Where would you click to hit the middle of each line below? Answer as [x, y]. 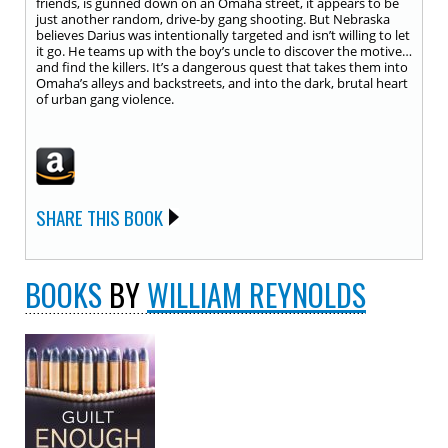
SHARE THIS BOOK [99, 217]
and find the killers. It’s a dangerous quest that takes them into [222, 67]
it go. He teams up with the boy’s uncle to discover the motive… [224, 51]
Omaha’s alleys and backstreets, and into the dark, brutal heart [222, 83]
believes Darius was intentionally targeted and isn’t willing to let [223, 35]
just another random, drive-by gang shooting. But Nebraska [213, 19]
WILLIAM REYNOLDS [256, 294]
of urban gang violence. [105, 99]
